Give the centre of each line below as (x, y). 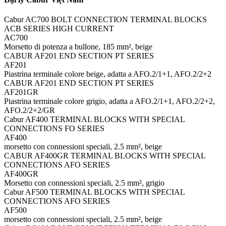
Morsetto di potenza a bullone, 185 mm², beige (78, 46)
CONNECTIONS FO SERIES (54, 128)
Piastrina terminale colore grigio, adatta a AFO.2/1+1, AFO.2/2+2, (109, 101)
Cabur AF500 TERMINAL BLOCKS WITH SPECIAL (94, 192)
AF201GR (21, 92)
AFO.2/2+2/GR (30, 110)
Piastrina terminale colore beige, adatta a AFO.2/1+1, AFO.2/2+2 (108, 74)
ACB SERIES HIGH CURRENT (59, 28)
